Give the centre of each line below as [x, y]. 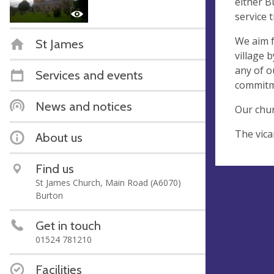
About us [59, 137]
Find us [55, 168]
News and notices [84, 106]
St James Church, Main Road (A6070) [108, 182]
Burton [49, 195]
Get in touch [68, 225]
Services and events [89, 75]
